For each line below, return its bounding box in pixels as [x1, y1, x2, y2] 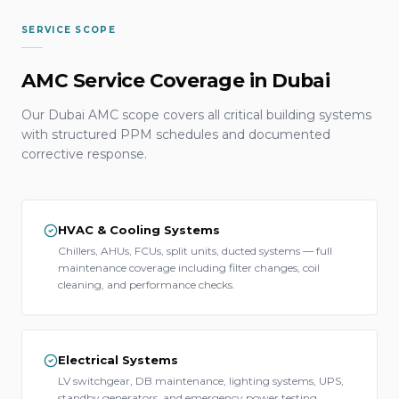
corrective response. [21, 146, 147, 162]
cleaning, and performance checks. [58, 278, 235, 291]
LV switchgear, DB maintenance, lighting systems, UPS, [58, 374, 344, 387]
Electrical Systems [58, 353, 178, 367]
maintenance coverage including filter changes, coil [58, 261, 320, 274]
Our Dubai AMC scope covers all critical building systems [21, 107, 371, 123]
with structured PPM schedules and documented [21, 126, 330, 142]
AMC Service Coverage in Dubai [21, 69, 330, 92]
